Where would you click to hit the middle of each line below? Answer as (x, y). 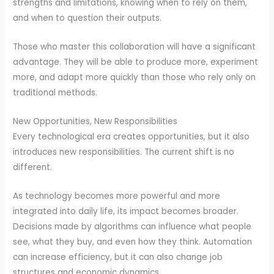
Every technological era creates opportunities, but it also (131, 136)
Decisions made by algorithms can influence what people (132, 226)
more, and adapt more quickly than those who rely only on (135, 78)
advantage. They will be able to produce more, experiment (136, 62)
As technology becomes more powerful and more (117, 196)
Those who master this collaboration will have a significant (135, 47)
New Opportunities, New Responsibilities (95, 121)
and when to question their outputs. (87, 18)
